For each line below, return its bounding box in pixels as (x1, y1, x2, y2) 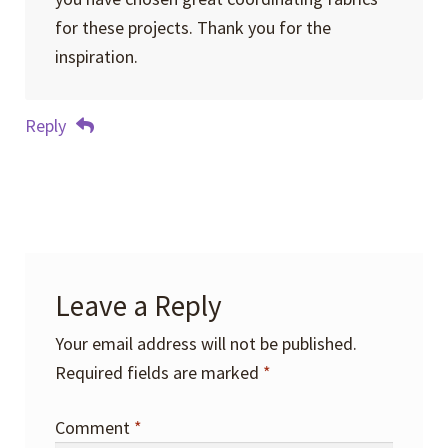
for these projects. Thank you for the (54, 16, 331, 39)
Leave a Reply (54, 287, 222, 325)
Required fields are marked (54, 361, 263, 385)
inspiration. (54, 45, 138, 68)
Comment (54, 415, 134, 439)
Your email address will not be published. (54, 332, 357, 356)
